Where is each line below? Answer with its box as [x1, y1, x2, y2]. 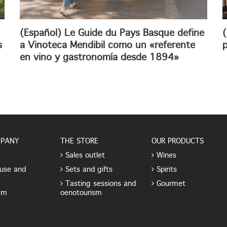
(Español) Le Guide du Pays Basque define [20, 29, 204, 38]
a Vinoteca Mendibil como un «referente [20, 41, 195, 50]
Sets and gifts [65, 166, 112, 173]
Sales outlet [65, 152, 105, 159]
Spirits [157, 166, 177, 173]
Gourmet [157, 180, 185, 187]
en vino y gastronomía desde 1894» [20, 53, 179, 62]
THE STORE [60, 138, 98, 145]
